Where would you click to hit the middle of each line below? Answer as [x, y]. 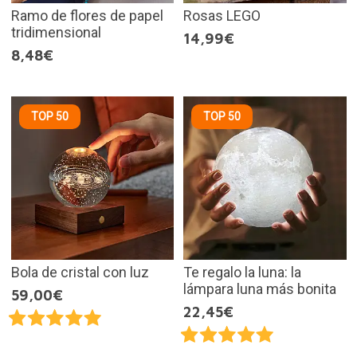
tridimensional [56, 32]
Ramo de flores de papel [87, 16]
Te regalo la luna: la [242, 272]
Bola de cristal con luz [80, 272]
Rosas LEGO [222, 16]
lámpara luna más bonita [260, 288]
